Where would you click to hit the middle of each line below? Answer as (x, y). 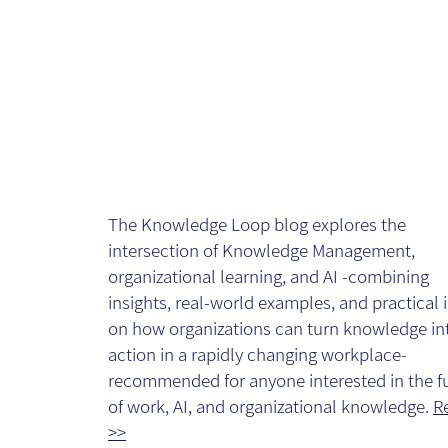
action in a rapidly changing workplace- (258, 353)
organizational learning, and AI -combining (269, 275)
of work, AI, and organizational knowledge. (271, 405)
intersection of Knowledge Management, (262, 249)
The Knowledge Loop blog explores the (257, 223)
